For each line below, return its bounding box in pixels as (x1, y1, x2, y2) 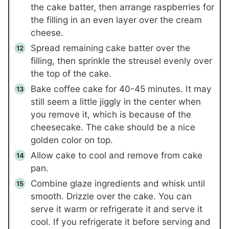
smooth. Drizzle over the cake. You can (31, 191, 192, 202)
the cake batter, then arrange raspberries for (31, 2, 214, 13)
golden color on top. (31, 134, 113, 146)
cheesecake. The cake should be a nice (31, 122, 195, 133)
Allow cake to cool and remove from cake (31, 150, 202, 161)
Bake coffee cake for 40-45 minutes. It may (31, 83, 212, 95)
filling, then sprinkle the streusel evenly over (31, 55, 212, 66)
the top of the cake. (31, 68, 111, 79)
